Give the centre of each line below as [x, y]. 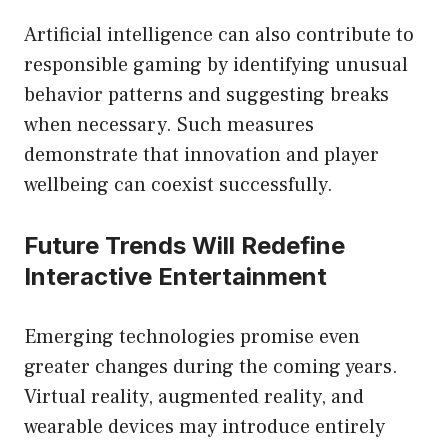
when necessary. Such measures [169, 125]
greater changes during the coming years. [211, 367]
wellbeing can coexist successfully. [178, 185]
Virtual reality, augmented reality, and [194, 397]
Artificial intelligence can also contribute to [219, 35]
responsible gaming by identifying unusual [216, 65]
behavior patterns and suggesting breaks [206, 95]
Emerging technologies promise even [192, 337]
